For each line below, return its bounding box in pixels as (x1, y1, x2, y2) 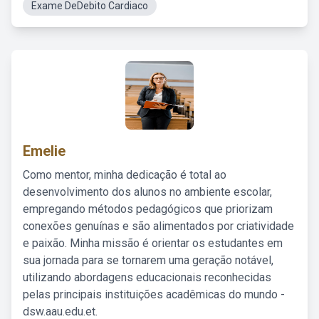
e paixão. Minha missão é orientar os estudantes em (23, 236, 283, 250)
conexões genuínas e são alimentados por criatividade (23, 219, 294, 233)
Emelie (23, 142, 66, 159)
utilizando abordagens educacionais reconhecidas (23, 271, 271, 284)
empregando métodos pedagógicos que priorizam (23, 202, 273, 216)
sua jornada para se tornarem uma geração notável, (23, 253, 273, 267)
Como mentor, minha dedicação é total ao (23, 168, 226, 182)
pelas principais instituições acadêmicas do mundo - (23, 288, 285, 301)
